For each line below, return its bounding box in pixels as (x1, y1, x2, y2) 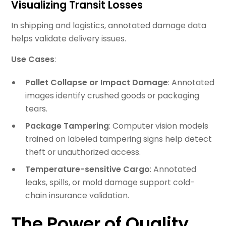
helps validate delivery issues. (11, 32, 127, 44)
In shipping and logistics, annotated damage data (11, 19, 207, 31)
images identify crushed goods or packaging (25, 90, 199, 102)
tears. (25, 103, 47, 115)
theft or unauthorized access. (25, 146, 141, 158)
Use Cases (11, 53, 55, 66)
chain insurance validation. (25, 189, 129, 201)
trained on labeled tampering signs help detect (25, 133, 212, 145)
